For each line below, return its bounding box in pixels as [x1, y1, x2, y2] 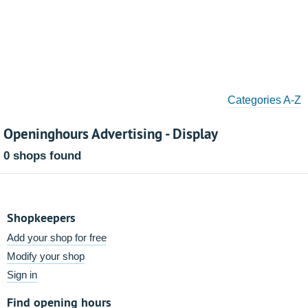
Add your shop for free [7, 232, 107, 243]
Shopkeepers [7, 210, 76, 225]
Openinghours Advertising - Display [3, 124, 218, 143]
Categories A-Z [228, 94, 301, 106]
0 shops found [3, 149, 81, 162]
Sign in [7, 269, 37, 280]
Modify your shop [7, 250, 85, 262]
